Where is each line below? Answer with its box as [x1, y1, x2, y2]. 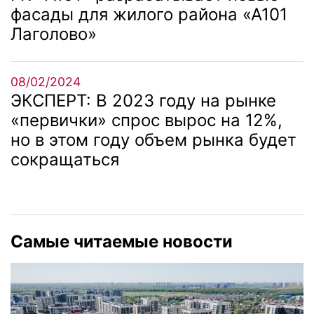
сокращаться [11, 149, 119, 170]
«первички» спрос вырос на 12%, [11, 109, 282, 130]
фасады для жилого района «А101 [11, 4, 287, 25]
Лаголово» [11, 23, 97, 44]
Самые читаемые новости [11, 231, 233, 252]
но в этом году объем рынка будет [11, 129, 296, 150]
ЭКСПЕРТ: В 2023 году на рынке [11, 90, 276, 111]
